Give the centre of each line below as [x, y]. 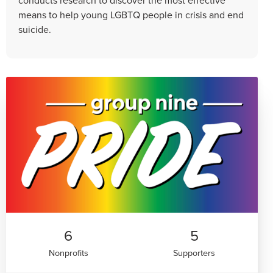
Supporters [194, 253]
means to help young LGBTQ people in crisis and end [131, 14]
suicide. [35, 29]
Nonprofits [68, 253]
